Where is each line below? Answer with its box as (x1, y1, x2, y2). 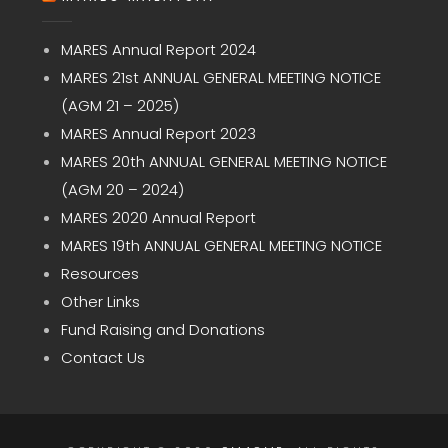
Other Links (60, 291, 140, 313)
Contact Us (60, 347, 145, 369)
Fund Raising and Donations (60, 319, 265, 341)
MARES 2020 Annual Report (60, 207, 256, 229)
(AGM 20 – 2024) (60, 179, 184, 201)
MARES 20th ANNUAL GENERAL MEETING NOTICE (60, 151, 387, 173)
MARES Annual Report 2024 (60, 39, 256, 61)
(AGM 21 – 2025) (60, 95, 179, 117)
